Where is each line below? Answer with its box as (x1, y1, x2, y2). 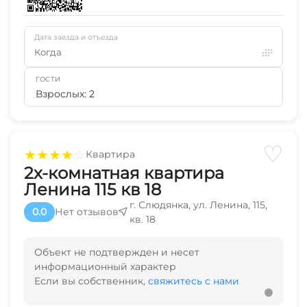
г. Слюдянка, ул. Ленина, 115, (130, 198, 267, 211)
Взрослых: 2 (36, 87, 95, 100)
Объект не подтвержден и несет (34, 245, 199, 258)
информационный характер (34, 260, 176, 273)
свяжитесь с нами (148, 274, 239, 287)
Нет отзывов (55, 206, 119, 219)
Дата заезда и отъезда (34, 32, 118, 42)
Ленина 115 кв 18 (24, 179, 161, 199)
